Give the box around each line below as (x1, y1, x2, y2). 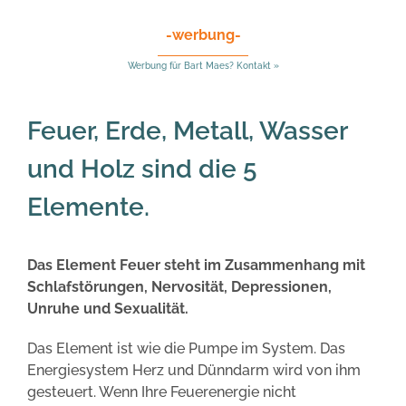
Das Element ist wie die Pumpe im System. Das (27, 339, 345, 357)
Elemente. (27, 192, 150, 223)
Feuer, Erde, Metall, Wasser (27, 116, 347, 147)
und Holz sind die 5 (27, 154, 256, 185)
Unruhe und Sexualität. (27, 299, 188, 317)
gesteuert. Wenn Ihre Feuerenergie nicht (27, 382, 296, 401)
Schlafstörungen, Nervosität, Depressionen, (27, 277, 332, 295)
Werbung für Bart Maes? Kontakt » (127, 61, 279, 72)
